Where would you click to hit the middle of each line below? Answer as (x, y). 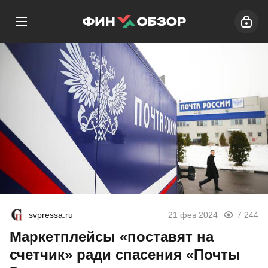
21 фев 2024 (193, 215)
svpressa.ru (51, 215)
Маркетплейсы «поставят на (112, 237)
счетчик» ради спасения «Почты (125, 255)
